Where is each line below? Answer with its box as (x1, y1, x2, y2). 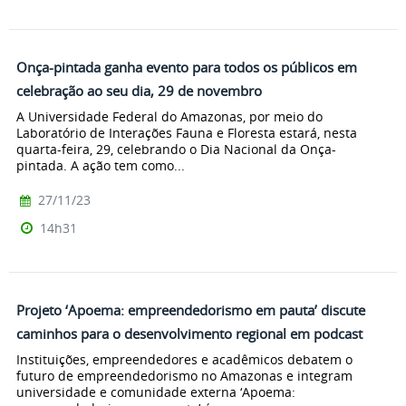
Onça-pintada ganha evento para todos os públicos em (16, 58, 357, 77)
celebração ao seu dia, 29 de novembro (16, 82, 262, 101)
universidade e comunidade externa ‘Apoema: (16, 382, 295, 401)
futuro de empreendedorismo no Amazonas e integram (16, 366, 353, 384)
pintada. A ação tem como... (16, 156, 185, 174)
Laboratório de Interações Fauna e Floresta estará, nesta (16, 123, 357, 141)
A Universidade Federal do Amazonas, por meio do (16, 107, 323, 125)
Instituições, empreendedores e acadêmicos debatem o (16, 350, 353, 368)
